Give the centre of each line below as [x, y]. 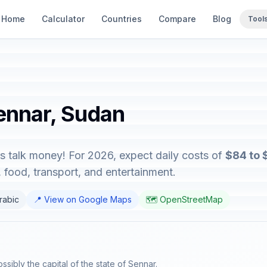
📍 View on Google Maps [83, 199]
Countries [122, 19]
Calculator [63, 19]
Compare [177, 19]
